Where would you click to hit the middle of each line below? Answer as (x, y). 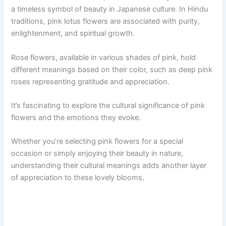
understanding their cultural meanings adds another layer (109, 166)
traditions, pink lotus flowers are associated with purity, (106, 21)
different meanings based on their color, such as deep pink (112, 69)
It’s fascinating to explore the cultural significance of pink (108, 106)
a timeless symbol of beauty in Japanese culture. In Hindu (110, 9)
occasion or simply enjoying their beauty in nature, (97, 154)
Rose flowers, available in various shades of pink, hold (104, 57)
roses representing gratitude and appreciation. (91, 81)
